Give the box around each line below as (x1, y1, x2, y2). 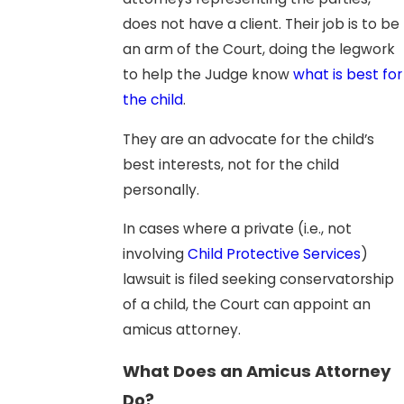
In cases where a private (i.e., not (122, 219, 352, 239)
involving (122, 244, 188, 264)
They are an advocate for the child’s (122, 129, 374, 149)
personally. (122, 179, 199, 199)
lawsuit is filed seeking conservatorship (122, 270, 394, 289)
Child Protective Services (187, 244, 361, 264)
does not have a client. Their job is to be (122, 14, 399, 34)
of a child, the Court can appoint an (122, 295, 371, 315)
